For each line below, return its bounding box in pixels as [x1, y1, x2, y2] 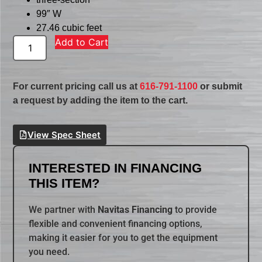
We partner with [29, 204, 98, 216]
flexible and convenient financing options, [29, 218, 203, 230]
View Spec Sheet [27, 129, 101, 141]
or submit [198, 81, 243, 92]
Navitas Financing [98, 204, 173, 216]
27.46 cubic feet [36, 23, 102, 33]
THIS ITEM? [29, 176, 100, 191]
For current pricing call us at [13, 81, 140, 92]
